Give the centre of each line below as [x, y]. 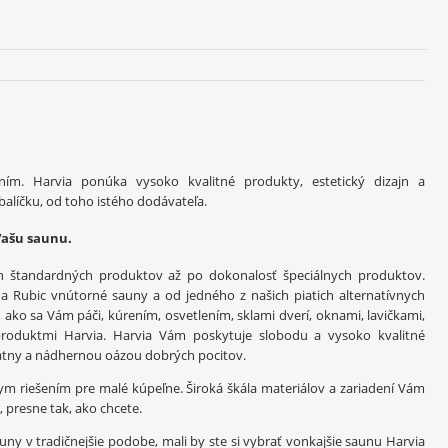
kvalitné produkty [244, 180]
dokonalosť [243, 275]
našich [270, 295]
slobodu [283, 335]
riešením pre [57, 388]
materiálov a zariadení [328, 388]
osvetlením [197, 315]
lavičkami [395, 315]
